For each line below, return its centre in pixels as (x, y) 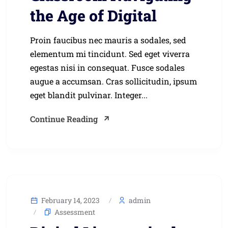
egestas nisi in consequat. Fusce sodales (107, 68)
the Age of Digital (93, 16)
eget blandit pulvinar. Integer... (89, 95)
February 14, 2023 (70, 201)
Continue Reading (64, 119)
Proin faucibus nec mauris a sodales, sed (108, 40)
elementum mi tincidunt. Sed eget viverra (110, 54)
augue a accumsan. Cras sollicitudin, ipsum (113, 81)
